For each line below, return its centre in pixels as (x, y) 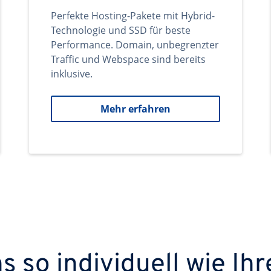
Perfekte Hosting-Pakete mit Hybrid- (133, 16)
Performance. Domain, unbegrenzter (135, 45)
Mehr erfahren (135, 109)
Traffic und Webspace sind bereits (128, 59)
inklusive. (72, 74)
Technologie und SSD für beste (121, 30)
